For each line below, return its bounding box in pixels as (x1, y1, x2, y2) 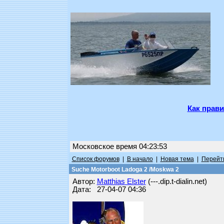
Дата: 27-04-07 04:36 (72, 185, 146, 193)
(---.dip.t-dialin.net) (145, 177, 207, 185)
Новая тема (160, 155, 194, 162)
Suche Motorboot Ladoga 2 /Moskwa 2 (69, 166, 179, 173)
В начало (126, 155, 153, 162)
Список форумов (71, 155, 119, 162)
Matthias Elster (96, 177, 146, 185)
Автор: (72, 177, 97, 185)
